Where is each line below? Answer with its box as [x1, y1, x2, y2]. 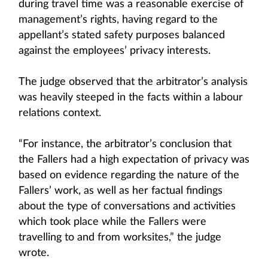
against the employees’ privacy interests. [19, 45, 211, 56]
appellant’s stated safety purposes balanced [19, 30, 225, 41]
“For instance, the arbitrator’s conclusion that [19, 139, 232, 150]
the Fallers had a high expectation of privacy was [19, 154, 249, 165]
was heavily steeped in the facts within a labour [19, 92, 243, 103]
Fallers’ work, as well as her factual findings [19, 185, 223, 196]
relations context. [19, 108, 101, 118]
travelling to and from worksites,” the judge [19, 232, 221, 243]
